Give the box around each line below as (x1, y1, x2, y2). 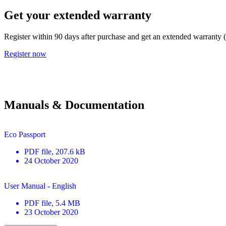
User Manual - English (4, 181, 76, 190)
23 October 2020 (24, 207, 78, 216)
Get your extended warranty (4, 8, 151, 22)
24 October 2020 (24, 156, 78, 165)
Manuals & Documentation (4, 98, 144, 111)
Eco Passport (4, 130, 45, 139)
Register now (4, 49, 46, 58)
